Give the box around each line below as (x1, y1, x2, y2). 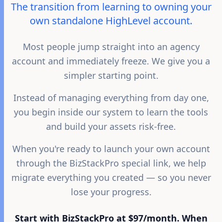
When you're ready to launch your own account (12, 143, 210, 155)
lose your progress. (70, 186, 152, 198)
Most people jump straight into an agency (22, 41, 200, 53)
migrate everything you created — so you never (11, 171, 211, 183)
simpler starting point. (63, 69, 159, 81)
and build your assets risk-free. (46, 120, 176, 132)
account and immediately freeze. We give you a (12, 55, 210, 67)
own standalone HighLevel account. (30, 14, 192, 27)
